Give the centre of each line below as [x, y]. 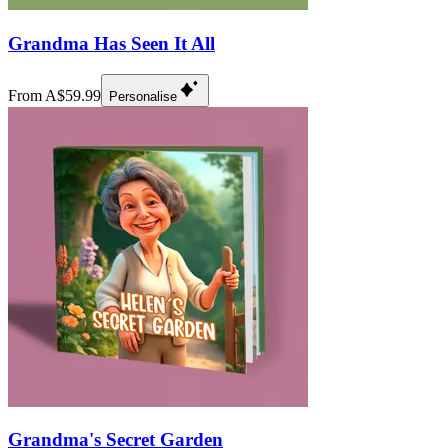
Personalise [143, 96]
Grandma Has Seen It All [111, 43]
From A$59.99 [54, 95]
